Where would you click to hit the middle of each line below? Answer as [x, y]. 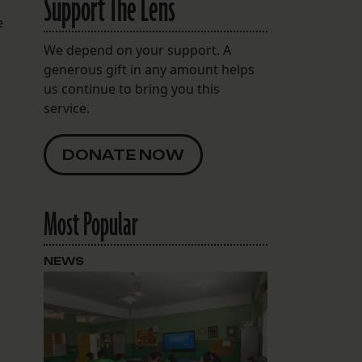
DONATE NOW [123, 155]
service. [66, 109]
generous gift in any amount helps [149, 70]
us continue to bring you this [131, 89]
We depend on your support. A [137, 51]
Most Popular [90, 226]
